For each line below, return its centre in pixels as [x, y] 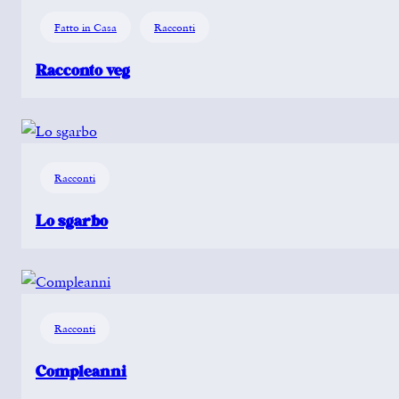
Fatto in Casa [85, 27]
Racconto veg [83, 70]
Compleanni [81, 372]
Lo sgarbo [72, 220]
